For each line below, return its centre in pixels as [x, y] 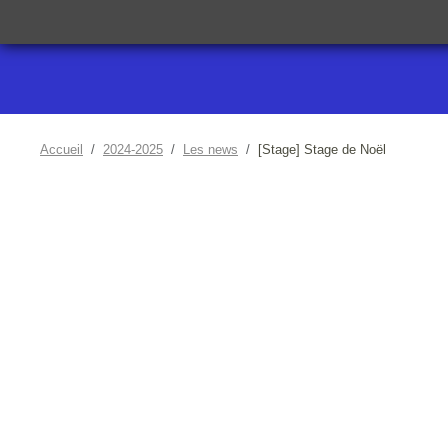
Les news [210, 149]
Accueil [61, 149]
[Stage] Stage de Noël [322, 149]
